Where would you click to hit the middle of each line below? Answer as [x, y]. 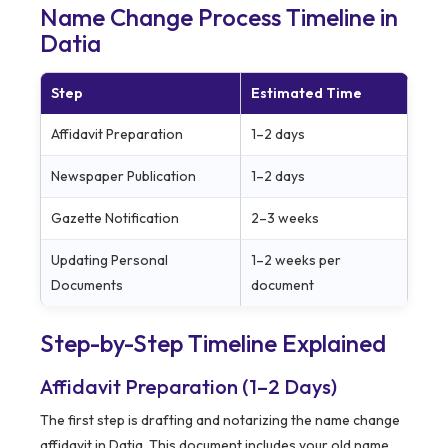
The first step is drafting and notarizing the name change [220, 420]
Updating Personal [109, 260]
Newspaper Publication [123, 176]
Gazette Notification [115, 218]
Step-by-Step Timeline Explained [213, 343]
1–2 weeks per [296, 260]
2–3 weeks [285, 218]
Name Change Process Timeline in [219, 17]
